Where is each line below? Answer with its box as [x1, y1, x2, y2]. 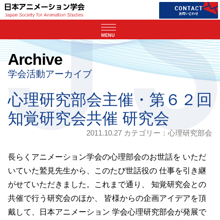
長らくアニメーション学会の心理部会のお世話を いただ [8, 153, 206, 162]
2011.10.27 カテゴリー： [86, 129, 168, 137]
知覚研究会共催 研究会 [8, 110, 169, 128]
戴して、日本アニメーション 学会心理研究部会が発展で [8, 208, 206, 217]
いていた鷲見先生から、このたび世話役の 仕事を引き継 [8, 166, 206, 175]
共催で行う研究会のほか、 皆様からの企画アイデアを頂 [8, 194, 206, 203]
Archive [8, 51, 62, 68]
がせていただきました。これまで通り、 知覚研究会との [8, 180, 206, 189]
